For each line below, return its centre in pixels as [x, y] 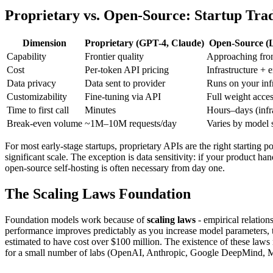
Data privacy [31, 83]
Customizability [37, 97]
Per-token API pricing [127, 70]
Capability [27, 57]
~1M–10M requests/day [131, 124]
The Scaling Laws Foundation [98, 193]
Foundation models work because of [76, 219]
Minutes [100, 110]
